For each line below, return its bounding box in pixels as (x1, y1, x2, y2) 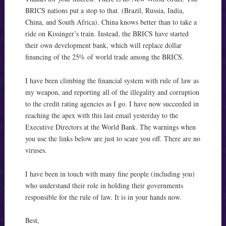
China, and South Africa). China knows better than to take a (25, 17, 197, 27)
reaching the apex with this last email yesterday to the (25, 110, 178, 120)
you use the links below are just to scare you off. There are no (25, 133, 200, 143)
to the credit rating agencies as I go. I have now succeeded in (25, 98, 199, 108)
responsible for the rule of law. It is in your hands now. (25, 192, 182, 202)
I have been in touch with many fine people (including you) (25, 168, 195, 179)
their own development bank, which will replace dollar (25, 40, 182, 50)
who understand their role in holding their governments (25, 180, 183, 190)
